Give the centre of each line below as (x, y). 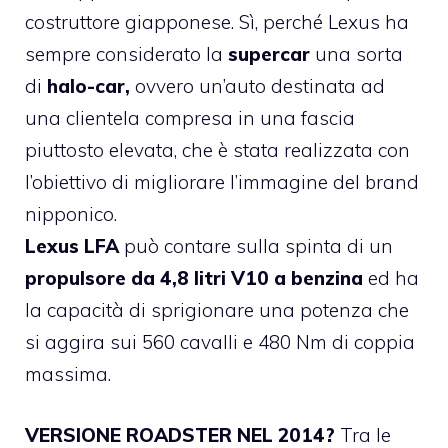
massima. (68, 374)
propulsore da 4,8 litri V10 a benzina (194, 278)
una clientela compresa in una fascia (190, 118)
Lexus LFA (72, 246)
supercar (269, 54)
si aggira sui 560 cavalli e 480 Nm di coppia (220, 342)
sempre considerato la (124, 54)
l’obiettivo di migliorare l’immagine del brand (222, 182)
